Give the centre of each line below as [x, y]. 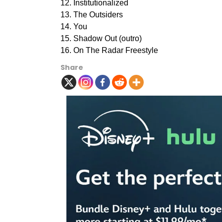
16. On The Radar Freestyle [109, 50]
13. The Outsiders [92, 14]
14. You [74, 26]
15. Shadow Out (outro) [101, 38]
